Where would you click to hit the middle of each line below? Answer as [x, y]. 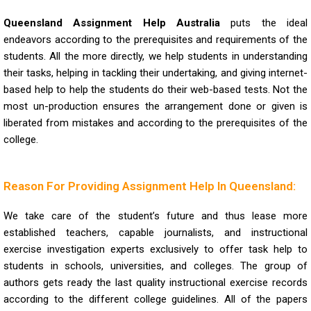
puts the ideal [264, 23]
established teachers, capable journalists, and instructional [155, 232]
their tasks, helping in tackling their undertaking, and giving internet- [155, 73]
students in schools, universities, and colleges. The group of [155, 266]
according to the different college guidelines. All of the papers [155, 299]
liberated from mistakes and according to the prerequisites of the [155, 123]
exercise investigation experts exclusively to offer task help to [155, 249]
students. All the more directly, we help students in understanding [155, 56]
